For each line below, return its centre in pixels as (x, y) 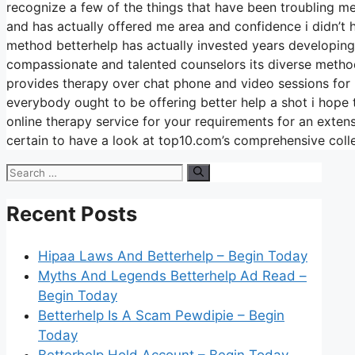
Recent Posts (72, 214)
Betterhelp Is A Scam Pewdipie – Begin (161, 315)
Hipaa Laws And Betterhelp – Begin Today (173, 256)
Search (28, 172)
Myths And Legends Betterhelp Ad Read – (172, 275)
